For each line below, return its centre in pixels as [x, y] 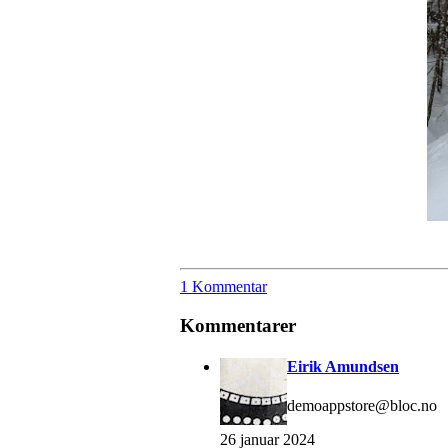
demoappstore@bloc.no [362, 406]
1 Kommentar [223, 286]
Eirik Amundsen [343, 366]
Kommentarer [238, 325]
